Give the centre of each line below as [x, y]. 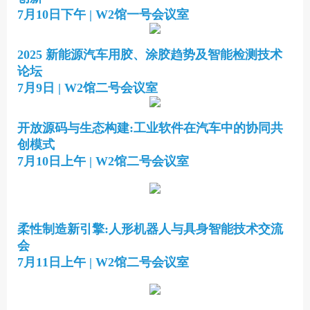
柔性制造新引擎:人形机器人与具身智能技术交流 [150, 229]
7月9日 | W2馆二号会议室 [88, 88]
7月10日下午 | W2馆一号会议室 [103, 15]
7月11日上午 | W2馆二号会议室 [103, 262]
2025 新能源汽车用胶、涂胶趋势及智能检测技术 [150, 55]
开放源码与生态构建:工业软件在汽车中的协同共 [150, 128]
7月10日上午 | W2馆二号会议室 [103, 161]
